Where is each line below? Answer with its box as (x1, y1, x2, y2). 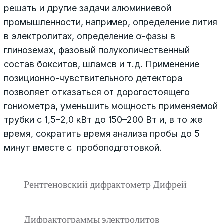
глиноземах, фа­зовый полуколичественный (4, 44, 190, 55)
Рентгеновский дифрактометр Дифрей (24, 177, 187, 190)
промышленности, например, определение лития (4, 16, 217, 27)
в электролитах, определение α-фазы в (4, 30, 175, 41)
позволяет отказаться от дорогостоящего (4, 86, 190, 97)
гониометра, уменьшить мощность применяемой (4, 100, 218, 111)
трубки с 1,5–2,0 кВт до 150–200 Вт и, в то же (4, 114, 202, 125)
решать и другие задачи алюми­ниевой (4, 2, 171, 13)
